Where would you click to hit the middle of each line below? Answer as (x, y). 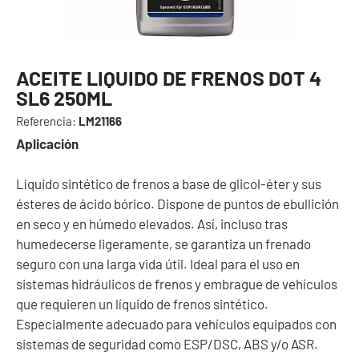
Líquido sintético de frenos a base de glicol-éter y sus (169, 183)
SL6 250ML (64, 97)
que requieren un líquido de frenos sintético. (142, 303)
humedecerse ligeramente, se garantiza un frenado (163, 243)
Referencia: (46, 121)
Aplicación (47, 143)
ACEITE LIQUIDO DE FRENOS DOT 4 (169, 77)
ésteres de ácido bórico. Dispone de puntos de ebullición (177, 203)
